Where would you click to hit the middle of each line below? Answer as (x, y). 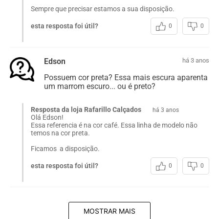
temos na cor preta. (60, 133)
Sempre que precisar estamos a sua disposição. (103, 9)
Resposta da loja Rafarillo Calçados (87, 109)
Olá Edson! (47, 117)
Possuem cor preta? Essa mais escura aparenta (126, 77)
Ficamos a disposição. (65, 148)
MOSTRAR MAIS (109, 211)
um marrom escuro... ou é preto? (100, 86)
